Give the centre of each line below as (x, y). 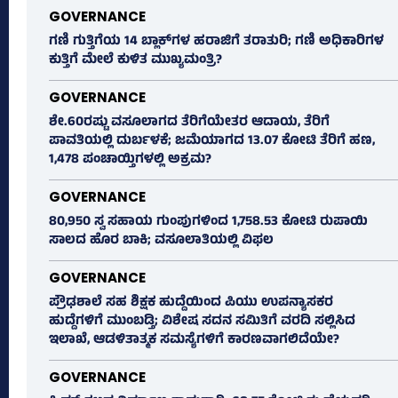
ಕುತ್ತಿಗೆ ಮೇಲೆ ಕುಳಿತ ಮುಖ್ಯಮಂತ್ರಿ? (135, 61)
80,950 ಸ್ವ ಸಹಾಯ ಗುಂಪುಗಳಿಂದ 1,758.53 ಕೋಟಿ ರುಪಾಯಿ (208, 223)
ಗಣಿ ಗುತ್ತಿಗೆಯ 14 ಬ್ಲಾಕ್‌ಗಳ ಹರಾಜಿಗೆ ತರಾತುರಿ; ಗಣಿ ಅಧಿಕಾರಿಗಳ (216, 43)
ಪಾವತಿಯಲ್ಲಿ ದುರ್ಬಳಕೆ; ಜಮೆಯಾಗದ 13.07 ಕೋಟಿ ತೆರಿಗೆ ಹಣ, (212, 142)
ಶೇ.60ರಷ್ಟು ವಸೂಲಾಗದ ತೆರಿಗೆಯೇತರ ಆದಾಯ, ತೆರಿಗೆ (189, 123)
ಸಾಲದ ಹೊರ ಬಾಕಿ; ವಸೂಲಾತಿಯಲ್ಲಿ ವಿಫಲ (161, 242)
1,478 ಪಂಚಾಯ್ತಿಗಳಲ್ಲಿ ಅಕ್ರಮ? (130, 161)
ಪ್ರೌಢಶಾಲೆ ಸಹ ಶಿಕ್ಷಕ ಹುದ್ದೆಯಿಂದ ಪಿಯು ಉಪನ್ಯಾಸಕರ (191, 304)
